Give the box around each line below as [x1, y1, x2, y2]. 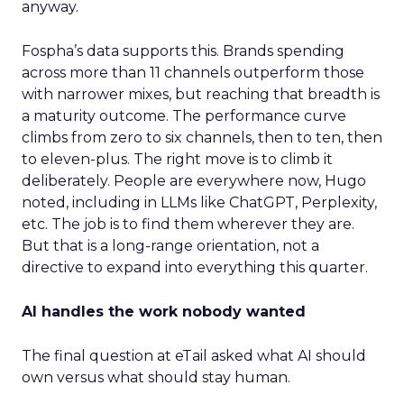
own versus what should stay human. [22, 369, 290, 386]
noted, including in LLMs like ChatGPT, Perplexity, [22, 194, 377, 211]
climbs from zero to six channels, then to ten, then [22, 129, 382, 146]
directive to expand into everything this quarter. [22, 259, 368, 276]
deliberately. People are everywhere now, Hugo [22, 172, 366, 189]
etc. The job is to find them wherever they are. [22, 216, 354, 233]
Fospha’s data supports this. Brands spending [22, 42, 344, 60]
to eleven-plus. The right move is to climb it [22, 151, 333, 168]
